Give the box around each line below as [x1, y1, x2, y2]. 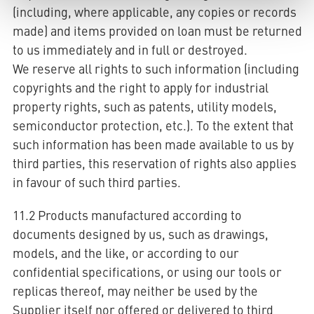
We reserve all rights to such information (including [12, 60, 299, 77]
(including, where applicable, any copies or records [12, 3, 296, 20]
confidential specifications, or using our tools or [12, 263, 282, 280]
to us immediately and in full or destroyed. [12, 41, 247, 58]
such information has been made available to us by [12, 135, 294, 153]
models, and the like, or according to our [12, 244, 239, 261]
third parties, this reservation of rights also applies [12, 154, 296, 172]
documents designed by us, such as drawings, [12, 225, 268, 243]
